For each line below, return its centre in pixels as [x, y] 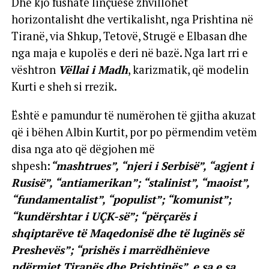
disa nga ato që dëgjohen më [83, 149]
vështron [35, 69]
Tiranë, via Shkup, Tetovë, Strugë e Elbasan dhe [129, 36]
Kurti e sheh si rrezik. [64, 86]
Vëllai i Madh [93, 69]
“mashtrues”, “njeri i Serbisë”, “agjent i [152, 165]
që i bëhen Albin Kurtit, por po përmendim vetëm [134, 132]
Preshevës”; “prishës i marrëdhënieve [110, 249]
